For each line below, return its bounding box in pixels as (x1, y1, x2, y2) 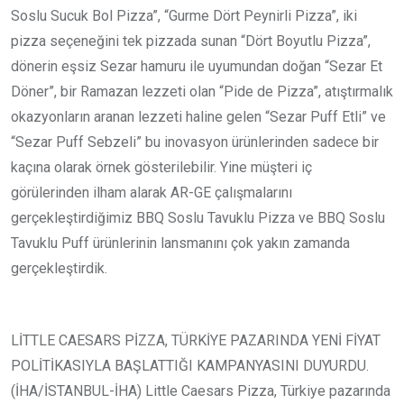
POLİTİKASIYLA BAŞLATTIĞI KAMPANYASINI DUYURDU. (11, 357, 369, 375)
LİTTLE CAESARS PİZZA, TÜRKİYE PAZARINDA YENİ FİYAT (11, 332, 381, 350)
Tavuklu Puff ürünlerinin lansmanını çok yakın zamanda (11, 234, 350, 252)
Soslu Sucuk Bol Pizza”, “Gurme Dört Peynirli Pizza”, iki (11, 7, 357, 25)
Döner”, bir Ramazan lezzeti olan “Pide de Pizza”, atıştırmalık (11, 83, 393, 101)
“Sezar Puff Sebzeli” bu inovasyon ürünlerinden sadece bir (11, 133, 379, 151)
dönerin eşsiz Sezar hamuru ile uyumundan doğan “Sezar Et (11, 58, 382, 76)
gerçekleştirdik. (11, 260, 107, 278)
